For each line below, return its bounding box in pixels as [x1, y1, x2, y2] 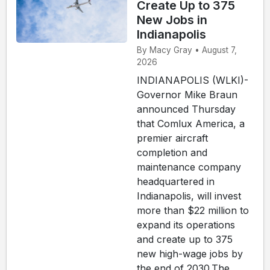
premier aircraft [137, 132, 208, 145]
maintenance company [137, 161, 241, 174]
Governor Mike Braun [137, 89, 237, 101]
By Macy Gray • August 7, [137, 45, 237, 55]
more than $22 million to [137, 204, 249, 217]
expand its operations [137, 219, 235, 231]
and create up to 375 [137, 233, 233, 246]
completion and [137, 146, 207, 159]
